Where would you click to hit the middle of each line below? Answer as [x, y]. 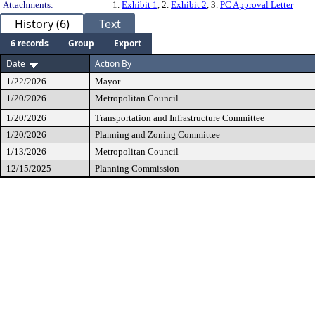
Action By [113, 64]
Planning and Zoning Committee [157, 135]
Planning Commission [137, 168]
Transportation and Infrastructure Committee [180, 118]
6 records [30, 43]
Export [128, 43]
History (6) [42, 24]
